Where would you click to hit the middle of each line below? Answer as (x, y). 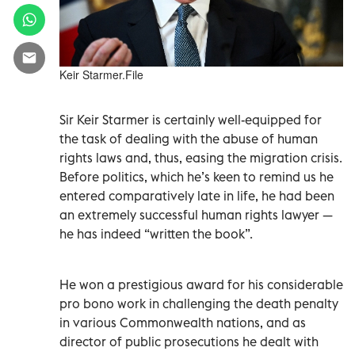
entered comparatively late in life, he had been (197, 195)
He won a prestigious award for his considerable (201, 284)
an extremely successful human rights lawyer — (196, 214)
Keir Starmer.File (101, 74)
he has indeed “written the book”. (156, 233)
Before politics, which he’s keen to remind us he (197, 176)
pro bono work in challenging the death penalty (199, 303)
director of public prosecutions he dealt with (189, 341)
